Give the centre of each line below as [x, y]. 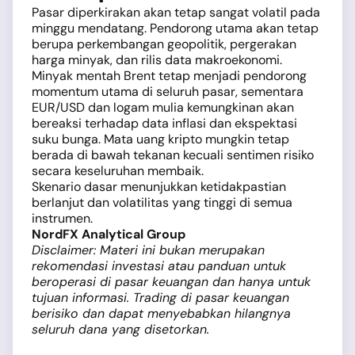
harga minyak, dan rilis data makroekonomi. [157, 60]
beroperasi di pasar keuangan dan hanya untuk [171, 282]
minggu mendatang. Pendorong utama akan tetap [175, 29]
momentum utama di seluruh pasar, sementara [168, 92]
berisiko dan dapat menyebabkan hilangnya [161, 314]
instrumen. [62, 219]
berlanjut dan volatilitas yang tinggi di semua [162, 203]
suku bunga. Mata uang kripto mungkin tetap [160, 139]
